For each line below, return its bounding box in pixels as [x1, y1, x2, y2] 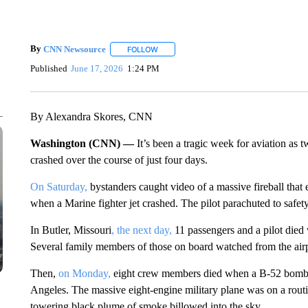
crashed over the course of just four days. [30, 154, 208, 166]
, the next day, [111, 224, 172, 236]
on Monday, [58, 267, 111, 279]
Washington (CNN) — [30, 137, 137, 149]
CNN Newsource [43, 43, 106, 54]
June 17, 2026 [71, 63, 124, 74]
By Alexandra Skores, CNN [30, 111, 153, 122]
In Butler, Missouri [30, 224, 111, 236]
